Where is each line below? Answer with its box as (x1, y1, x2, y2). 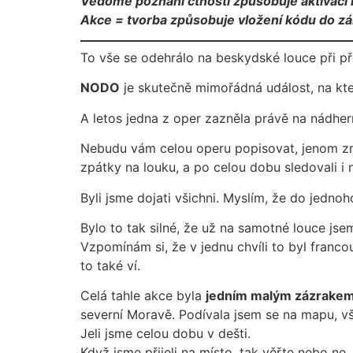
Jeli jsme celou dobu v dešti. (80, 325, 251, 342)
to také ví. (80, 258, 140, 274)
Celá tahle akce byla (80, 288, 206, 304)
